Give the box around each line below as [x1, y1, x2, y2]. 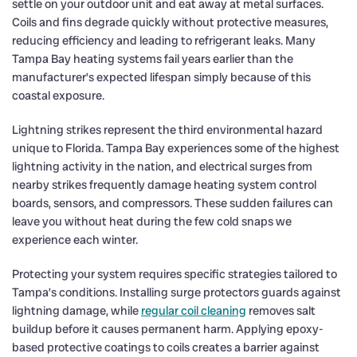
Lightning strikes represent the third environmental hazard [12, 121, 323, 138]
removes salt [246, 302, 316, 319]
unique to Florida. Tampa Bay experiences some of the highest [12, 139, 339, 156]
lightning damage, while [12, 302, 141, 319]
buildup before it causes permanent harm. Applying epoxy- [12, 320, 324, 337]
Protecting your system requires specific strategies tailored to [12, 265, 337, 282]
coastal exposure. [12, 87, 104, 104]
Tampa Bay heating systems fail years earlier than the [12, 50, 293, 67]
